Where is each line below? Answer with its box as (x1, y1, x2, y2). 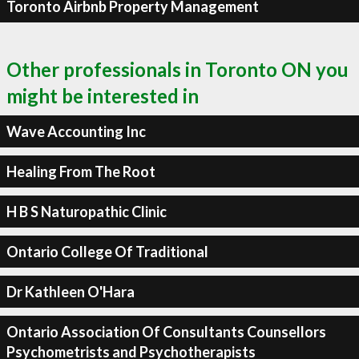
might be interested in (6, 84, 199, 107)
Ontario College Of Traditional (6, 242, 208, 260)
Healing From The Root (6, 162, 155, 180)
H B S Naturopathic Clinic (6, 202, 167, 220)
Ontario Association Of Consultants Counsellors (6, 322, 326, 341)
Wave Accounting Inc (6, 122, 146, 140)
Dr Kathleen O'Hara (6, 282, 135, 301)
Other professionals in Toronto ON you (6, 58, 349, 81)
